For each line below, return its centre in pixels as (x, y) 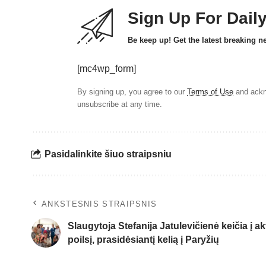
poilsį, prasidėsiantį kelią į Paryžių (143, 240)
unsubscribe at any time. (120, 104)
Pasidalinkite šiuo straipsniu (108, 154)
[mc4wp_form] (107, 69)
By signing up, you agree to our (132, 92)
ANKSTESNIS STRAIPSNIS (99, 204)
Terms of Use (210, 92)
